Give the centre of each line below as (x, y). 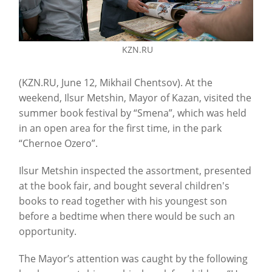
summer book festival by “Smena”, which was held (133, 113)
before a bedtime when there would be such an (127, 216)
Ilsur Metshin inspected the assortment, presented (135, 171)
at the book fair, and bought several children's (124, 186)
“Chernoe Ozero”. (58, 144)
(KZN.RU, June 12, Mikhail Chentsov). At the (116, 83)
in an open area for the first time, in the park (120, 128)
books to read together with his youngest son (123, 201)
